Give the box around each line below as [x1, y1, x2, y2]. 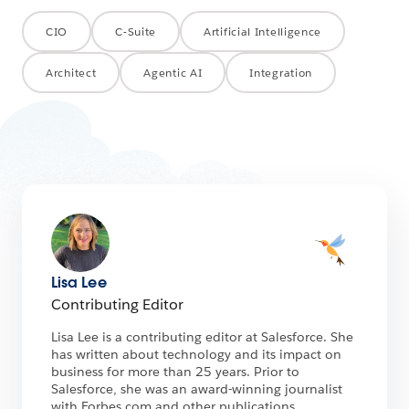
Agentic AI [143, 65, 203, 81]
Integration [249, 65, 313, 81]
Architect [46, 65, 97, 81]
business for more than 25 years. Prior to [51, 363, 299, 381]
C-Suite [115, 24, 157, 40]
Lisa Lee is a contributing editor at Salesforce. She [51, 329, 353, 346]
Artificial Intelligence [204, 24, 322, 40]
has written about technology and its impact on [51, 346, 341, 363]
